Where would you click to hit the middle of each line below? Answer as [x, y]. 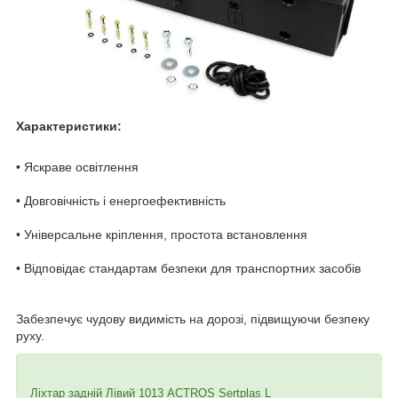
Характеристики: [69, 126]
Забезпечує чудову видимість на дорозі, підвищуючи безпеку [193, 318]
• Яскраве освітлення [77, 167]
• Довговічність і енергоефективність [121, 200]
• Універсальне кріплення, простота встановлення [162, 234]
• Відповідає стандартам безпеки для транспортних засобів [188, 268]
